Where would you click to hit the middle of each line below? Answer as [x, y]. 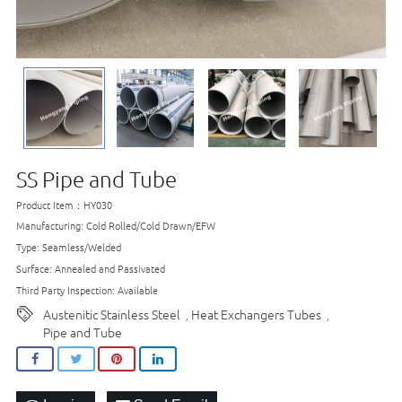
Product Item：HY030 [64, 204]
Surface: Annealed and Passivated [91, 269]
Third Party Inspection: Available [87, 289]
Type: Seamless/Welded [69, 247]
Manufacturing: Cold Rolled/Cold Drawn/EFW [116, 226]
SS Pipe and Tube [96, 178]
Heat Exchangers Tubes [256, 314]
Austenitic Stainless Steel [112, 314]
